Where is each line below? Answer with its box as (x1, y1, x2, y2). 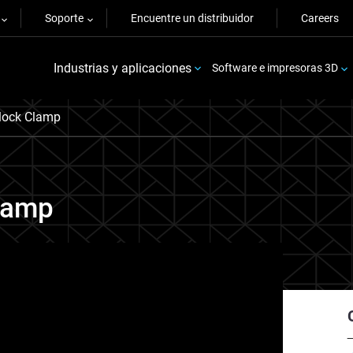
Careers (301, 12, 339, 24)
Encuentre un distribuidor (131, 12, 254, 24)
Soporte (45, 12, 84, 24)
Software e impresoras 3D (211, 61, 338, 74)
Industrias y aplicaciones (53, 60, 191, 76)
